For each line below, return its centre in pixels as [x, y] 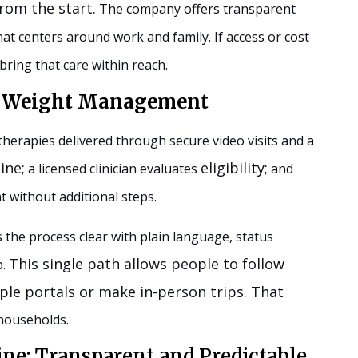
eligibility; [234, 168]
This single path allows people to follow [147, 264]
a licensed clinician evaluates [113, 169]
